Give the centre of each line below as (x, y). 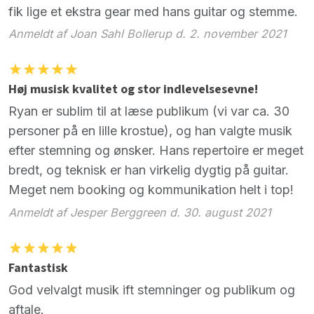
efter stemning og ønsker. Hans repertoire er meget (156, 151)
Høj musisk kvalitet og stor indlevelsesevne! (133, 89)
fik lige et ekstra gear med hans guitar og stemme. (153, 11)
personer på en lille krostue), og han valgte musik (150, 131)
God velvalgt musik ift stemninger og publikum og (152, 289)
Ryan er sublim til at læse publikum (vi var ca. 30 (149, 111)
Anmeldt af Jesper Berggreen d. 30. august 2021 (140, 212)
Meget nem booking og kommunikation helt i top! (151, 190)
